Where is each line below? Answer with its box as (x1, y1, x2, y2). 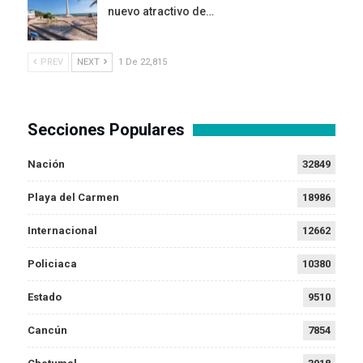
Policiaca (28, 257, 77, 270)
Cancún (28, 323, 67, 336)
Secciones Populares (28, 119, 185, 139)
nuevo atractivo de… (108, 5, 214, 19)
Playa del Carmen (28, 190, 119, 203)
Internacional (28, 224, 97, 237)
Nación (28, 157, 65, 170)
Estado (28, 290, 62, 303)
